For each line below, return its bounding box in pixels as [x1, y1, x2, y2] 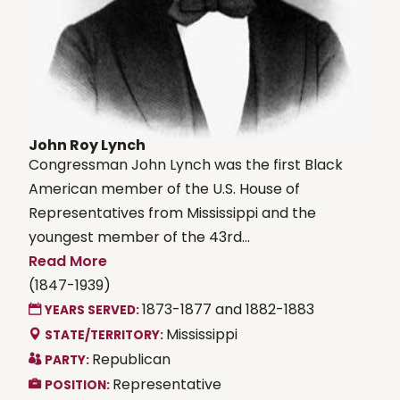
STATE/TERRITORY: [45, 326, 166, 344]
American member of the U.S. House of [29, 178, 300, 199]
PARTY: [45, 351, 92, 369]
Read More [29, 250, 107, 271]
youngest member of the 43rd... [29, 226, 250, 247]
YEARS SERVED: [45, 301, 142, 319]
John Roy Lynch [29, 134, 146, 155]
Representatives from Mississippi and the [29, 202, 316, 223]
